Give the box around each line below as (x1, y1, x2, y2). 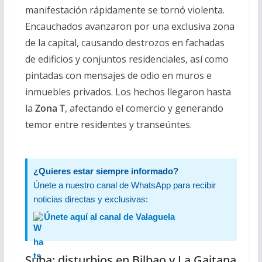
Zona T (35, 101, 65, 115)
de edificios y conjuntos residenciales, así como (25, 52, 229, 65)
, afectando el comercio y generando (64, 101, 223, 115)
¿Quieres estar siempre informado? (33, 166, 178, 176)
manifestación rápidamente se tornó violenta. (25, 3, 225, 16)
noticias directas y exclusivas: (33, 194, 148, 204)
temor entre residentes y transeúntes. (25, 118, 192, 131)
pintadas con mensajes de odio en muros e (25, 68, 212, 82)
